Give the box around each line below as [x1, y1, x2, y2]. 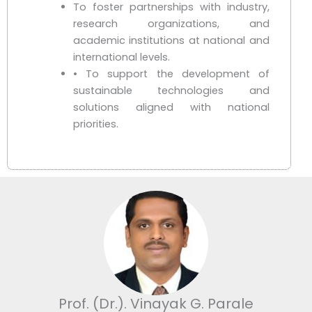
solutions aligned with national [72, 100, 270, 114]
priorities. [72, 116, 118, 131]
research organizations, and [72, 16, 270, 31]
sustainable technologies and [72, 83, 270, 97]
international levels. [72, 49, 170, 64]
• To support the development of [72, 66, 270, 81]
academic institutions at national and [72, 33, 270, 47]
